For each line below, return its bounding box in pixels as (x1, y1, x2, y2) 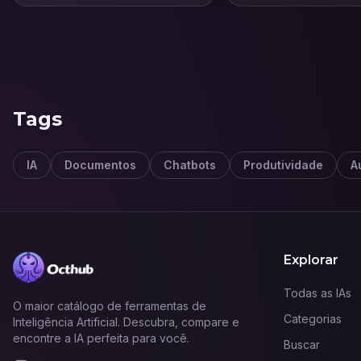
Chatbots (164, 157, 216, 172)
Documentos (64, 157, 136, 172)
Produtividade (243, 157, 323, 172)
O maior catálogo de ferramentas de (13, 299, 206, 313)
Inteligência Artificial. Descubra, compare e (13, 315, 239, 329)
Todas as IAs (284, 286, 351, 300)
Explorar (284, 252, 338, 268)
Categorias (284, 312, 342, 326)
